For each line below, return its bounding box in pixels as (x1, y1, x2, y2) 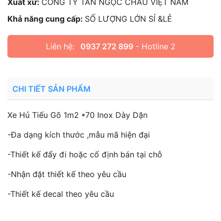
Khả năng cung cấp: (7, 14, 85, 24)
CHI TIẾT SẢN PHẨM (12, 84, 91, 94)
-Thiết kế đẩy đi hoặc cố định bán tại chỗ (7, 149, 165, 159)
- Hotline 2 (133, 41, 176, 51)
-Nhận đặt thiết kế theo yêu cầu (7, 169, 129, 179)
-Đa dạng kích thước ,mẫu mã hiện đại (7, 130, 152, 140)
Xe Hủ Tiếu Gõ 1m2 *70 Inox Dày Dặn (7, 110, 150, 120)
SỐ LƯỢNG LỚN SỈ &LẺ (85, 14, 172, 24)
